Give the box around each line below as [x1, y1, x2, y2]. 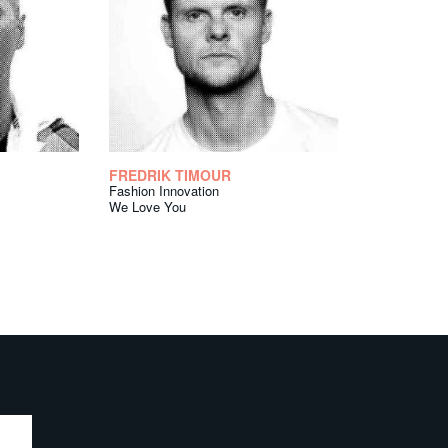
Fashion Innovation [109, 181, 219, 201]
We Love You [109, 197, 186, 217]
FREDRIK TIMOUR [109, 165, 231, 186]
